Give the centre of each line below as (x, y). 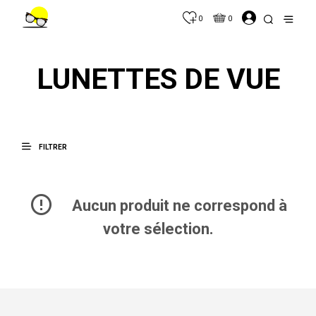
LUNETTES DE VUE (158, 79)
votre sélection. (158, 229)
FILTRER (52, 147)
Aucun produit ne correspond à (178, 206)
